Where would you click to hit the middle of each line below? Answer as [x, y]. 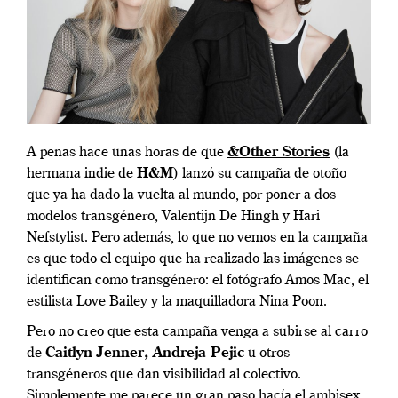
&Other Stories [279, 153]
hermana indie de [82, 175]
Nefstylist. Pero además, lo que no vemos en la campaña [197, 239]
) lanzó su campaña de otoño [260, 175]
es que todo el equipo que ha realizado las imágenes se [193, 260]
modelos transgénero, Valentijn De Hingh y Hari [173, 217]
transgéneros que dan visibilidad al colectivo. [164, 375]
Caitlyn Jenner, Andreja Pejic [145, 354]
